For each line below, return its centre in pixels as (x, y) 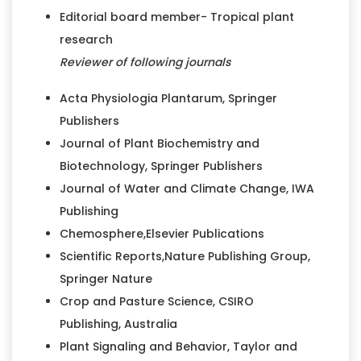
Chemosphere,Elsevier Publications (163, 233)
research (86, 39)
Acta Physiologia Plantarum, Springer (168, 98)
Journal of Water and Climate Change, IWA (187, 188)
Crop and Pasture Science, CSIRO (156, 301)
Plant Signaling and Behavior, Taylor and (178, 346)
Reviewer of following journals (146, 62)
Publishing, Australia (120, 324)
